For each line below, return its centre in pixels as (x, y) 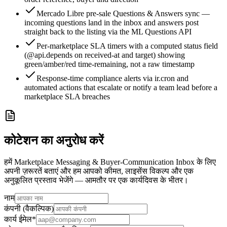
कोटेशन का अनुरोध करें (54, 141)
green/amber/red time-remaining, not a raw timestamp (109, 64)
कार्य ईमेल (18, 219)
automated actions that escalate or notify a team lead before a (121, 88)
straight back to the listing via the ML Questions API (108, 32)
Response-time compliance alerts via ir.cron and (112, 79)
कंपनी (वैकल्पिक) (29, 209)
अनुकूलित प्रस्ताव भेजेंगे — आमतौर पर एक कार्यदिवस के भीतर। (96, 180)
